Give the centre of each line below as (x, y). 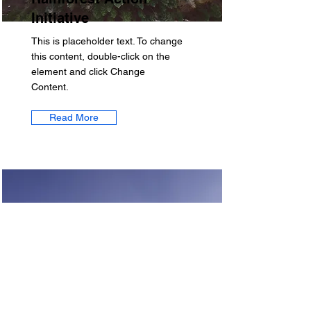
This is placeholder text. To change (107, 41)
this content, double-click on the (101, 56)
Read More (74, 117)
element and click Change (88, 72)
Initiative (60, 18)
